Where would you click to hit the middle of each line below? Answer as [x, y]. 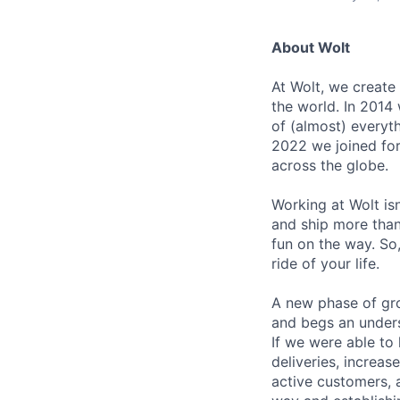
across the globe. [330, 165]
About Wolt [311, 47]
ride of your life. [325, 263]
